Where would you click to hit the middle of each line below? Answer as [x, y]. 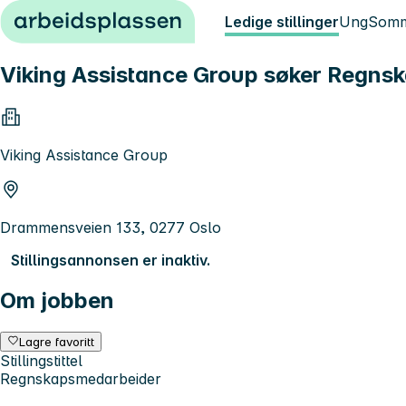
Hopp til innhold [63, 16]
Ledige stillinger [282, 22]
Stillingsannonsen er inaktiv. [111, 260]
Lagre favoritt [57, 341]
